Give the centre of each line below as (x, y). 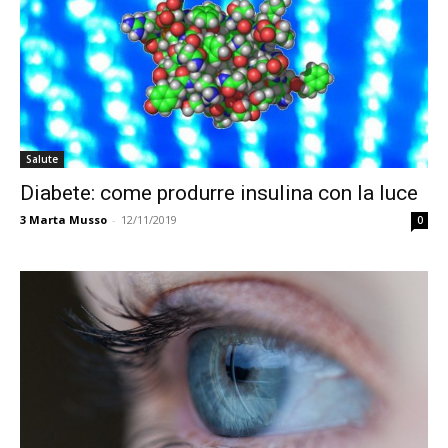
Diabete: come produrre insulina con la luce (219, 193)
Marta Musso (68, 219)
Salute (42, 159)
